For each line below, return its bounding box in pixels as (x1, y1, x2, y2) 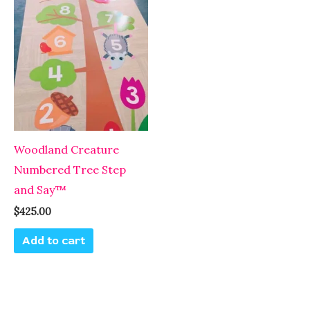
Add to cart (22, 233, 85, 248)
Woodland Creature (14, 142, 119, 156)
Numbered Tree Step (14, 162, 126, 176)
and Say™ (14, 182, 66, 197)
